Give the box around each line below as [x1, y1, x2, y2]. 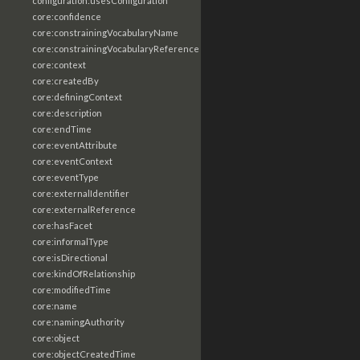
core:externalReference [32, 204, 136, 215]
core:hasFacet [32, 220, 92, 231]
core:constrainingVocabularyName [32, 27, 178, 38]
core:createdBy [32, 76, 99, 86]
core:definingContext [32, 92, 122, 102]
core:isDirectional [32, 252, 108, 263]
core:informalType [32, 236, 108, 247]
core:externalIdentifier [32, 188, 129, 198]
